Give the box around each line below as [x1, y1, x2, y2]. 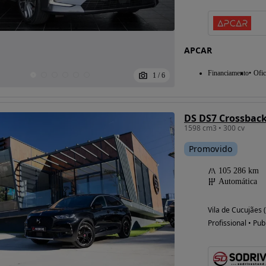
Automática [218, 176, 257, 186]
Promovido [188, 142, 233, 154]
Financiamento [207, 68, 249, 77]
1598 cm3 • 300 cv [183, 122, 245, 133]
